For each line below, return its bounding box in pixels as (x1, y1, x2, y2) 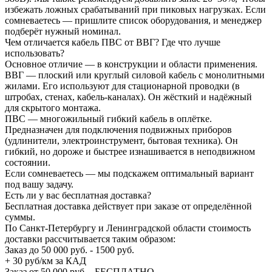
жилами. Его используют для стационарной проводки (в (5, 80, 240, 91)
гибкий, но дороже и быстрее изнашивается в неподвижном (5, 146, 255, 157)
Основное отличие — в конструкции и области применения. (5, 58, 257, 69)
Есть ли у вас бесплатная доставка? (5, 189, 151, 200)
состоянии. (5, 157, 50, 168)
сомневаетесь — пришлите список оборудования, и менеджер (5, 15, 262, 25)
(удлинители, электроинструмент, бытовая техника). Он (5, 135, 238, 146)
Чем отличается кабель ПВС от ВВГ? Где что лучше (5, 36, 220, 47)
